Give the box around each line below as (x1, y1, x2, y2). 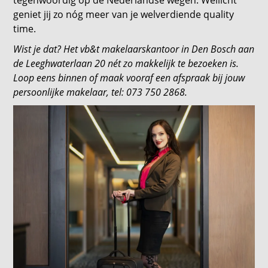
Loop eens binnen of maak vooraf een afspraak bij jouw (13, 71, 245, 85)
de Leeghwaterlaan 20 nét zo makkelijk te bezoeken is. (13, 57, 239, 71)
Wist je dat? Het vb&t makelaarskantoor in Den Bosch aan (13, 42, 255, 56)
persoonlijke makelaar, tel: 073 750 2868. (13, 86, 190, 99)
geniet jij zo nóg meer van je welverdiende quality (13, 8, 234, 22)
